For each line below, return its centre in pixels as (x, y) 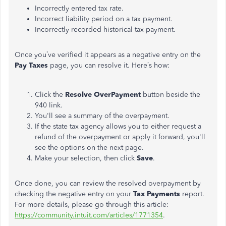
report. (192, 194)
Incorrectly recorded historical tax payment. (105, 30)
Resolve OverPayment (103, 95)
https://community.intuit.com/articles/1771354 (89, 215)
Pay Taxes (31, 65)
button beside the (171, 95)
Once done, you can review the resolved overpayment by (108, 183)
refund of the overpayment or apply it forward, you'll (120, 137)
